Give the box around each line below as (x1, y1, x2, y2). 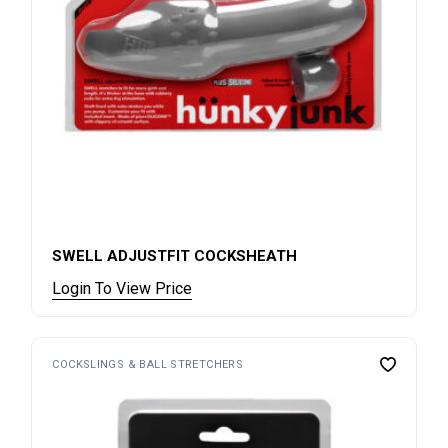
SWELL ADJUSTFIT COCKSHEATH (52, 247, 298, 266)
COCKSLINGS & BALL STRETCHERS (52, 358, 244, 372)
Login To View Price (52, 279, 193, 299)
